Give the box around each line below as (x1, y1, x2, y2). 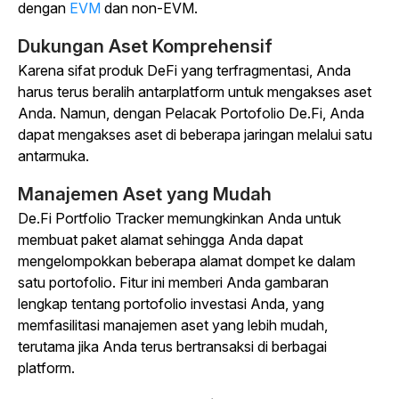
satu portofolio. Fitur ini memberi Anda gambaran (18, 273, 329, 292)
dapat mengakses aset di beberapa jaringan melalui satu (18, 126, 372, 144)
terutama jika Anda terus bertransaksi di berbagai (18, 338, 327, 356)
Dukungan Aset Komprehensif (18, 36, 273, 58)
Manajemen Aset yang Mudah (18, 183, 272, 206)
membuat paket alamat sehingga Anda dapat (18, 231, 303, 249)
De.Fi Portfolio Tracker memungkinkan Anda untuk (18, 209, 341, 228)
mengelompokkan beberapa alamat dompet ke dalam (18, 252, 355, 271)
